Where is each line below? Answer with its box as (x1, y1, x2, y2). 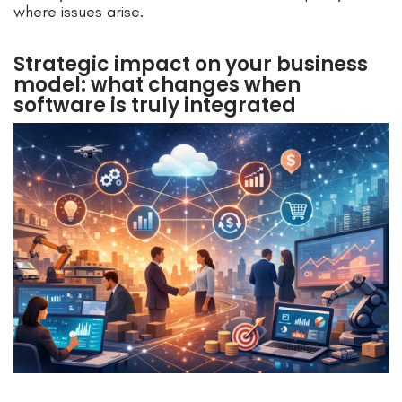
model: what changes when (13, 70, 301, 99)
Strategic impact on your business (13, 49, 368, 78)
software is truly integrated (13, 91, 296, 119)
